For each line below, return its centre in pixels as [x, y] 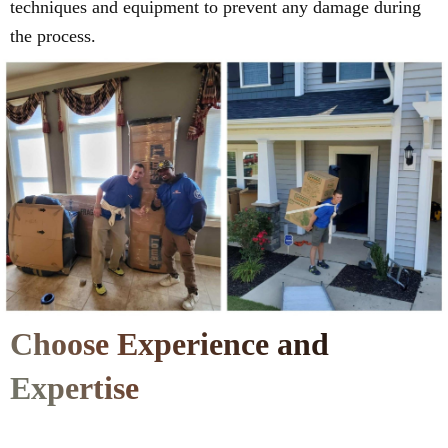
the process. [53, 36]
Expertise [74, 387]
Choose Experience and [169, 343]
